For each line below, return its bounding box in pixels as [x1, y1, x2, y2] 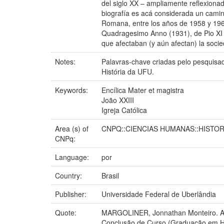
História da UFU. [101, 66, 154, 76]
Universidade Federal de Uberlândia [101, 188, 216, 199]
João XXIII [101, 94, 134, 105]
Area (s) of [55, 123, 88, 133]
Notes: [55, 56, 77, 66]
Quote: [55, 207, 78, 217]
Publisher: [55, 188, 88, 199]
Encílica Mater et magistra [101, 84, 184, 95]
